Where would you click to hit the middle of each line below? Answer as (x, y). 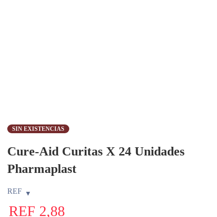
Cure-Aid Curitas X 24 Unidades (96, 151)
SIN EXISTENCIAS (38, 129)
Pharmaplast (42, 169)
